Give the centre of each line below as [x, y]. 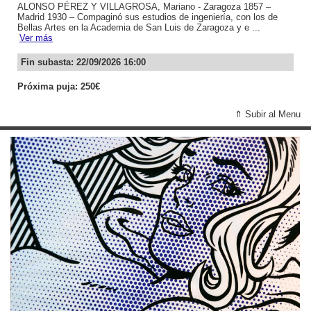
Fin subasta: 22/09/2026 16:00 [83, 62]
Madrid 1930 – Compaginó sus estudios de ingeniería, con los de [148, 17]
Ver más [36, 37]
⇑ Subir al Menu [268, 114]
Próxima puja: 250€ [59, 86]
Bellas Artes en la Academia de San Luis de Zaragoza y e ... [139, 27]
